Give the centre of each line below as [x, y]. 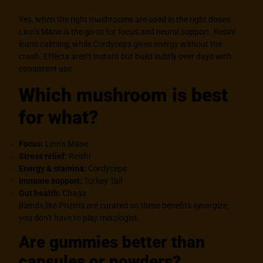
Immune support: [51, 181]
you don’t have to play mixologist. [80, 218]
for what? [59, 117]
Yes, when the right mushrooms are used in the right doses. [126, 20]
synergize [210, 205]
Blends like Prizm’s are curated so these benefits [106, 205]
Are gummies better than [112, 242]
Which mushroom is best [124, 95]
